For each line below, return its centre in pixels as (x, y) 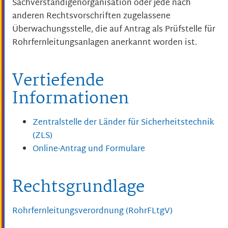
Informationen (70, 99)
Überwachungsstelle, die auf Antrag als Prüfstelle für (114, 30)
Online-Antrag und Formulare (89, 149)
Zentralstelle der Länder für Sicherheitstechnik (123, 123)
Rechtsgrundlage (78, 187)
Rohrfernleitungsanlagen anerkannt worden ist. (105, 43)
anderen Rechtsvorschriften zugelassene (91, 17)
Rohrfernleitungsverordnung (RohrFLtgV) (92, 211)
